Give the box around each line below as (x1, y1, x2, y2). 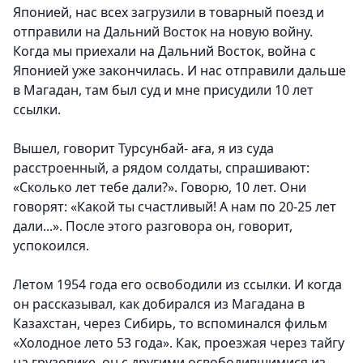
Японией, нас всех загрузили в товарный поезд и (13, 3, 324, 22)
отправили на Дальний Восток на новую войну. (13, 23, 313, 41)
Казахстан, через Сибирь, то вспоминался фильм (13, 314, 327, 333)
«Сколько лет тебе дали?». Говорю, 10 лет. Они (13, 178, 306, 197)
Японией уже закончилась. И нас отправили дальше (13, 62, 346, 80)
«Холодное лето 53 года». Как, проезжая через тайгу (13, 334, 344, 352)
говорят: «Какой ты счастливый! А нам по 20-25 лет (13, 198, 336, 216)
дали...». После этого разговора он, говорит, (13, 217, 293, 236)
